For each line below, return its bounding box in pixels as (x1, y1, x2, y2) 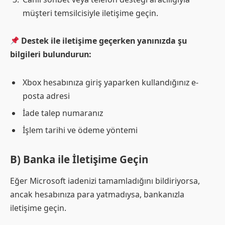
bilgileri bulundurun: (10, 49, 91, 60)
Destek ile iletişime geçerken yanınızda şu (21, 35, 187, 47)
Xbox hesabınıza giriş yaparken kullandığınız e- (23, 76, 198, 88)
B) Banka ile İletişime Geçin (10, 152, 148, 166)
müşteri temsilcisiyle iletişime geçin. (23, 7, 158, 19)
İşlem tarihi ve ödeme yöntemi (23, 124, 138, 136)
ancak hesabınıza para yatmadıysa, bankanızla (10, 188, 184, 200)
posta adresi (23, 90, 70, 101)
